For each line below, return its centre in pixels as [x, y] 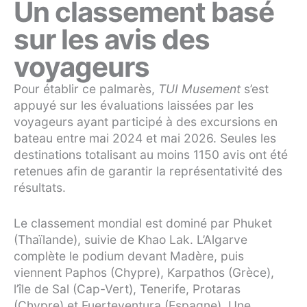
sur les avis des [112, 39]
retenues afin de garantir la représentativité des [148, 171]
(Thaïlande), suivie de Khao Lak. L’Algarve [131, 239]
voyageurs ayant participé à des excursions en [146, 121]
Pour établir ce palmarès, [86, 88]
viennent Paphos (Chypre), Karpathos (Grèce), [144, 272]
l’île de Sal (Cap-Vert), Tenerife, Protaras [127, 288]
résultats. [40, 187]
